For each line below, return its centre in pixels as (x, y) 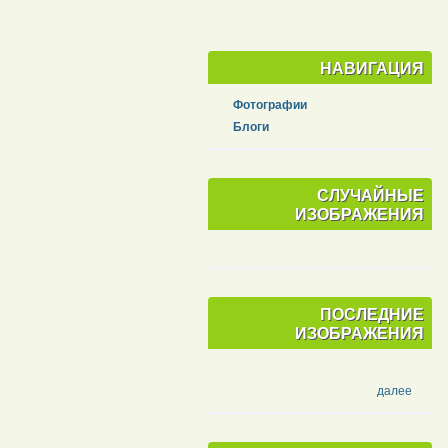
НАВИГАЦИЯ (371, 68)
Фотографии (270, 105)
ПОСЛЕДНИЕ (371, 314)
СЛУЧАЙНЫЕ (370, 195)
